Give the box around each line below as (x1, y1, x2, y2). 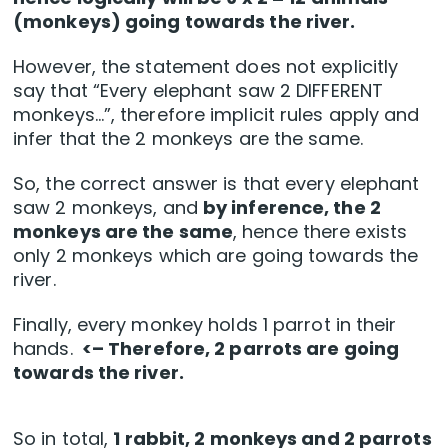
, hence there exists (233, 219, 408, 245)
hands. (13, 336, 78, 362)
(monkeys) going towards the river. (13, 9, 356, 35)
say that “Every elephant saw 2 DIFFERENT (13, 78, 384, 104)
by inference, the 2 (202, 195, 381, 221)
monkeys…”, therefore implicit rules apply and (13, 102, 420, 128)
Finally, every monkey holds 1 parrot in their (13, 312, 397, 338)
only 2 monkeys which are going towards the (13, 243, 419, 269)
